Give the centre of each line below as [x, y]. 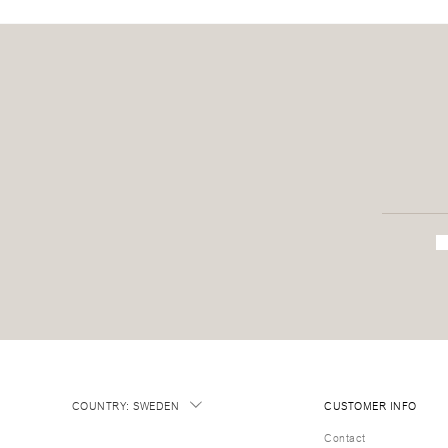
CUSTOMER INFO [370, 405]
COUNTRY [99, 405]
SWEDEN [156, 405]
